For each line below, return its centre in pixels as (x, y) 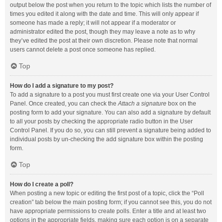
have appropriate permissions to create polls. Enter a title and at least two (108, 211)
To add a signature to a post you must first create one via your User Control (110, 95)
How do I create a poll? (42, 184)
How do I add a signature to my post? (62, 86)
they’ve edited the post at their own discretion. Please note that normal (104, 41)
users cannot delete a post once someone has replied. (83, 50)
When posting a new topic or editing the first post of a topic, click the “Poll (107, 193)
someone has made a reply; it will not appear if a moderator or (93, 23)
